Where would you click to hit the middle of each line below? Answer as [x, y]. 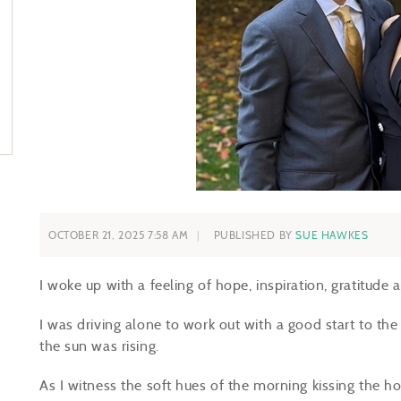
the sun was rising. [103, 346]
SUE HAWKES [332, 235]
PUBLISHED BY [255, 235]
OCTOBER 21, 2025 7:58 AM [119, 235]
